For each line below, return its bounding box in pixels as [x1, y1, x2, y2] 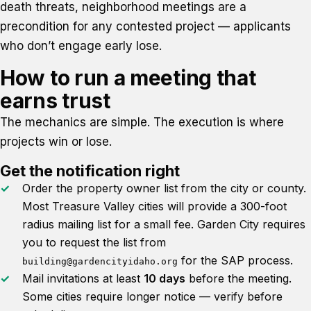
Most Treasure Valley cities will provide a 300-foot [22, 199, 287, 213]
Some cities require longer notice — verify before [22, 289, 283, 303]
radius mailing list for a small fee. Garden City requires [22, 217, 305, 231]
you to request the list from [22, 235, 166, 249]
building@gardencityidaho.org [22, 256, 178, 267]
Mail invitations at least [22, 271, 144, 285]
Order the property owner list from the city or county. [22, 181, 306, 195]
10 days [144, 271, 185, 285]
